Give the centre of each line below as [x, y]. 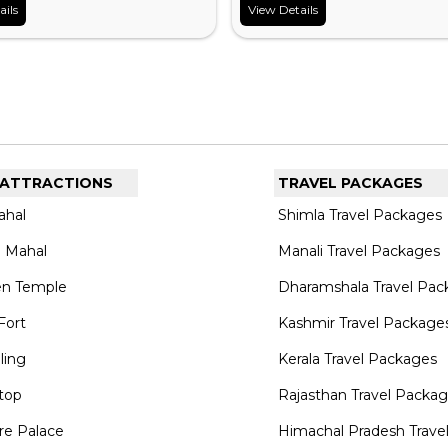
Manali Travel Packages [358, 251]
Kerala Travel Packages [357, 359]
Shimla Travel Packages [359, 215]
